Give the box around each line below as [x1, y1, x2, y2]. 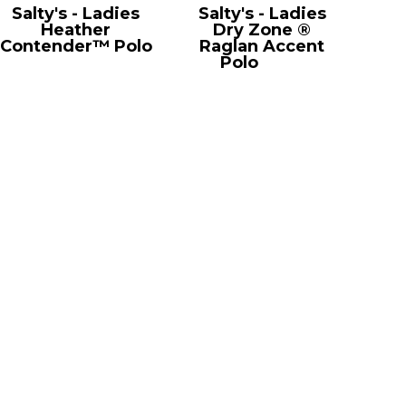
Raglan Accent [199, 35, 325, 56]
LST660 [43, 52, 110, 72]
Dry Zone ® [213, 19, 312, 40]
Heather [41, 19, 111, 40]
